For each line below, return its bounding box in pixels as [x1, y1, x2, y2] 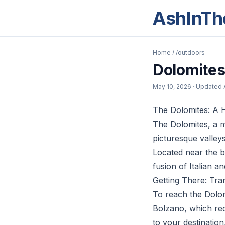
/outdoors [176, 49, 205, 56]
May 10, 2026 [153, 83, 191, 90]
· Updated [193, 83, 223, 90]
